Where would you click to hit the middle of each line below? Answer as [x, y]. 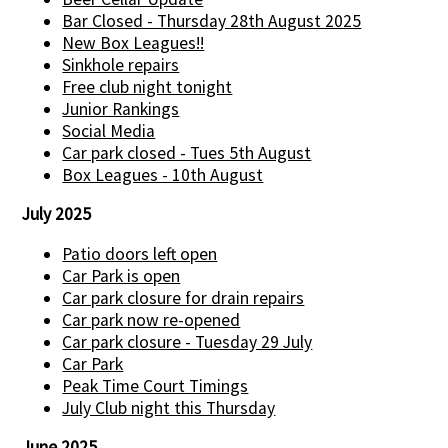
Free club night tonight [147, 86]
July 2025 [57, 214]
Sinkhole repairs [121, 64]
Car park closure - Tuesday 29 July [187, 341]
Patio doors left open [140, 253]
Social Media [109, 130]
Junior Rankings [121, 108]
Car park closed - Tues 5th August [187, 152]
